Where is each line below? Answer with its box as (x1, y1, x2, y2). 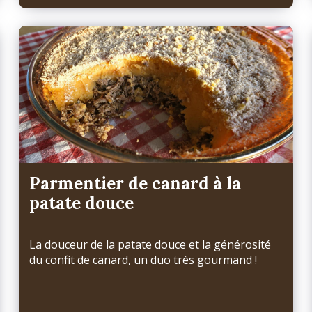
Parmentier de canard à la (29, 172, 242, 194)
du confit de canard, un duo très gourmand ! (29, 251, 258, 267)
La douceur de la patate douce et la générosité (29, 236, 272, 252)
